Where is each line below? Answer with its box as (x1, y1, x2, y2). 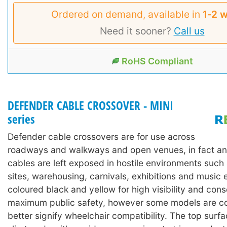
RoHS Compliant (121, 55, 193, 66)
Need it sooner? (99, 24, 174, 37)
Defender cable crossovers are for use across (8, 131, 195, 142)
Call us (173, 24, 205, 37)
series (8, 111, 35, 127)
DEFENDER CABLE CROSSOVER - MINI (8, 97, 173, 113)
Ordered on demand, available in (51, 8, 203, 20)
